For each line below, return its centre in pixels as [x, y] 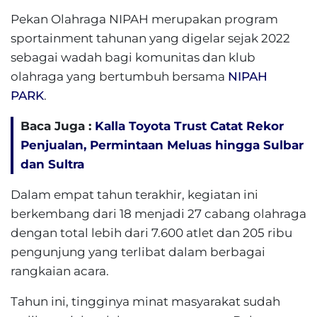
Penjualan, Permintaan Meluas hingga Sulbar [162, 145]
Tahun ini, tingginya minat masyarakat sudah [145, 301]
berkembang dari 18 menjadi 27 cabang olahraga [158, 214]
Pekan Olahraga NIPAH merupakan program [144, 19]
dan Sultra [52, 164]
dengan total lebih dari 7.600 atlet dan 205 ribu [151, 233]
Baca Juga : [58, 126]
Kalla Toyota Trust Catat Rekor [189, 126]
